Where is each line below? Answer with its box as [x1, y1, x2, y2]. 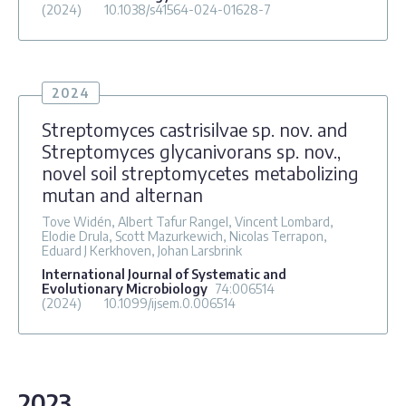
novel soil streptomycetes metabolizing [42, 160, 359, 184]
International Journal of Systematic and [42, 266, 286, 282]
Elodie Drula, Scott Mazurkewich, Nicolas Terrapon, [42, 227, 327, 244]
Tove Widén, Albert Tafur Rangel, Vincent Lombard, [42, 213, 333, 229]
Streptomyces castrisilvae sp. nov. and [42, 117, 348, 140]
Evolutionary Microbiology [42, 280, 208, 296]
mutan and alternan [42, 182, 203, 206]
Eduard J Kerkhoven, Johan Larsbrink [42, 242, 242, 258]
